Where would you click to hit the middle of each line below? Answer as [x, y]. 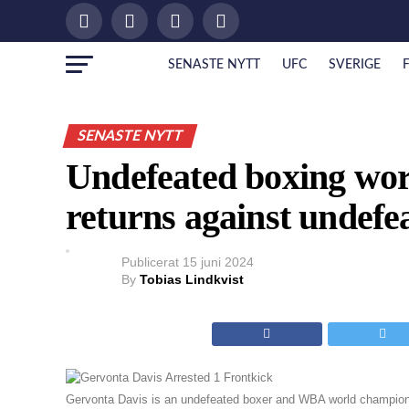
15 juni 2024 [218, 262]
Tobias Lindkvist [192, 279]
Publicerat [150, 262]
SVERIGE [354, 65]
